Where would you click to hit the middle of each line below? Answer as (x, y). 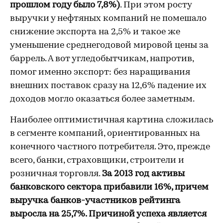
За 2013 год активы (143, 174)
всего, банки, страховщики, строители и (97, 161)
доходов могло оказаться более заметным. (102, 99)
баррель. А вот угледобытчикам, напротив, (102, 59)
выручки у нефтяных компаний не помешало (108, 19)
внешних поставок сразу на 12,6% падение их (108, 86)
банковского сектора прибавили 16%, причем (109, 187)
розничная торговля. (56, 174)
